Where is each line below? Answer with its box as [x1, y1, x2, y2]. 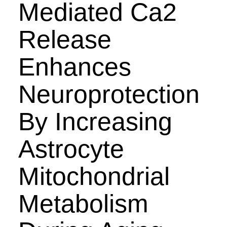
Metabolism [18, 190, 148, 218]
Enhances [18, 53, 131, 81]
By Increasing [18, 107, 172, 136]
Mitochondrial [18, 162, 170, 191]
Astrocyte [18, 135, 124, 163]
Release [18, 25, 111, 54]
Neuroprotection [18, 80, 200, 108]
